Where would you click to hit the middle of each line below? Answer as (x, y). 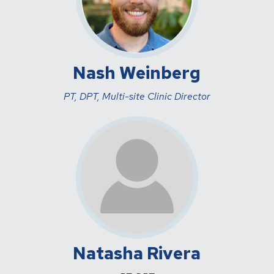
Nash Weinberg (137, 72)
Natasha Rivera (137, 253)
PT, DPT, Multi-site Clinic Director (137, 96)
